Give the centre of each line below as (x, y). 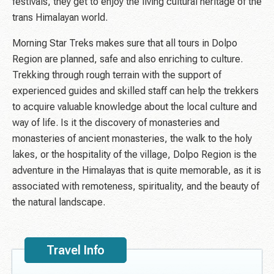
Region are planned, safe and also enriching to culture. (128, 59)
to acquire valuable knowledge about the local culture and (135, 107)
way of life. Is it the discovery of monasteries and (116, 123)
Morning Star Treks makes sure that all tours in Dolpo (125, 43)
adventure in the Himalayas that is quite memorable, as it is (137, 171)
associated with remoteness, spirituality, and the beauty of (136, 187)
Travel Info (76, 250)
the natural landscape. (59, 202)
